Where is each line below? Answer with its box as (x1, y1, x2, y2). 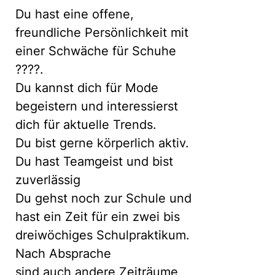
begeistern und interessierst (15, 99, 178, 114)
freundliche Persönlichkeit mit (15, 25, 188, 40)
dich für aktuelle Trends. (15, 117, 157, 132)
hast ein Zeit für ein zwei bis (15, 209, 180, 224)
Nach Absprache (15, 246, 111, 261)
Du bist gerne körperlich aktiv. (15, 136, 189, 150)
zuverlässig (15, 172, 80, 187)
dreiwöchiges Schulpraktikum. (15, 228, 190, 242)
